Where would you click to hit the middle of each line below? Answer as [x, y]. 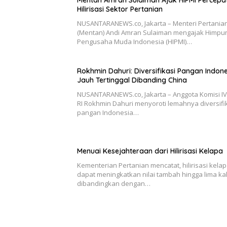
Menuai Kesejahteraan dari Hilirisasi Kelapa [150, 151]
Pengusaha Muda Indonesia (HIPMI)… [135, 42]
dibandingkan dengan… [114, 184]
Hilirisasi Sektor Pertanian [120, 9]
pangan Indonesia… [108, 113]
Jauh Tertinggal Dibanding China [132, 80]
